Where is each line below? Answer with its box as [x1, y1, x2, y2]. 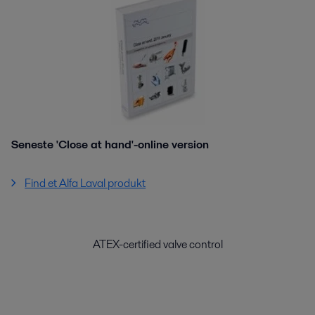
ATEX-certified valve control [92, 236, 223, 252]
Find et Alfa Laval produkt [25, 175, 146, 191]
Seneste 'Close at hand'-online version [11, 136, 214, 153]
